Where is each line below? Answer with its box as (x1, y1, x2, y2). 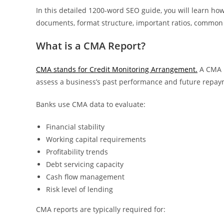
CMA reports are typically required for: (36, 204, 165, 214)
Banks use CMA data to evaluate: (36, 99, 145, 109)
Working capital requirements (46, 134, 146, 144)
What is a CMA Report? (36, 39, 145, 52)
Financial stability (46, 122, 104, 131)
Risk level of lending (46, 184, 113, 194)
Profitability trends (46, 147, 108, 156)
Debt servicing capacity (46, 159, 123, 169)
